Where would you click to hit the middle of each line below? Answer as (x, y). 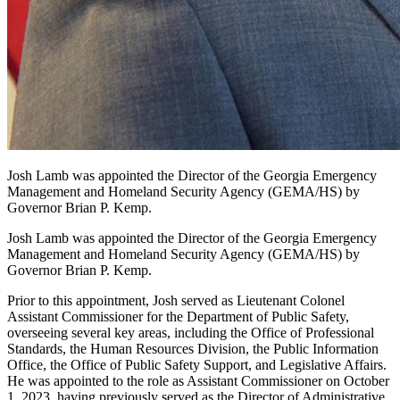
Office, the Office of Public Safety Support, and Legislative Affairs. (197, 365)
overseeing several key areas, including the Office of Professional (191, 333)
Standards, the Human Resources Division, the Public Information (193, 349)
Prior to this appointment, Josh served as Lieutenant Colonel (176, 301)
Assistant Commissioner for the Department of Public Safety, (178, 317)
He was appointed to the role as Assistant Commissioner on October (198, 381)
